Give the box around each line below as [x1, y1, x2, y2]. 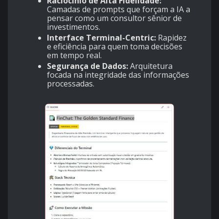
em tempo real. [47, 50, 102, 61]
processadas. [47, 78, 94, 89]
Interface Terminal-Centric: [47, 32, 156, 44]
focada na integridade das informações [47, 69, 189, 81]
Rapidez [156, 32, 187, 44]
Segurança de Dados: [47, 61, 128, 72]
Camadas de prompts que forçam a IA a [47, 4, 190, 15]
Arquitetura [128, 61, 173, 72]
